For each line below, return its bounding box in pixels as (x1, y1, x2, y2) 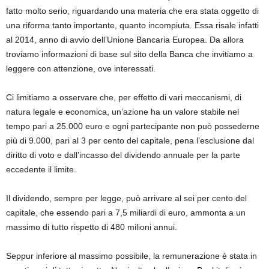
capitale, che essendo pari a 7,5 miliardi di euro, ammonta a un (6, 208, 246, 218)
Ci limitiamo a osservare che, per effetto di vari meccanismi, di (6, 92, 241, 103)
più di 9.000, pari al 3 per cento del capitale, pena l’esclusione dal (6, 136, 254, 146)
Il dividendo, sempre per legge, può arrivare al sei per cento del (6, 193, 247, 204)
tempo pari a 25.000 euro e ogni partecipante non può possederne (6, 121, 259, 131)
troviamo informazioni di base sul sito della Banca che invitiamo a (6, 49, 253, 59)
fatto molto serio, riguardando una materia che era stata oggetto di (6, 6, 259, 16)
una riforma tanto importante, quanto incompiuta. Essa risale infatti (6, 20, 259, 31)
